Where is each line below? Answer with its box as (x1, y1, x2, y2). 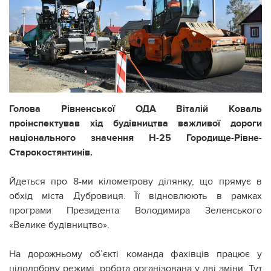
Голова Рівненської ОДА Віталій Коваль (9, 102, 262, 115)
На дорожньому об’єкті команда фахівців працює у (9, 247, 262, 260)
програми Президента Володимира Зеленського (9, 204, 262, 217)
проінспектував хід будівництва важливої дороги (9, 117, 262, 129)
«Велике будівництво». (9, 218, 109, 231)
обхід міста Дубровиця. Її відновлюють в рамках (9, 189, 262, 202)
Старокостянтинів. (9, 146, 93, 158)
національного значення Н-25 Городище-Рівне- (9, 131, 262, 144)
